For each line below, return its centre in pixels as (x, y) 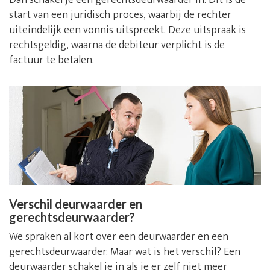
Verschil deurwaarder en (76, 204)
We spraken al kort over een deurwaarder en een (119, 237)
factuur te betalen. (52, 60)
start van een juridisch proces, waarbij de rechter (120, 15)
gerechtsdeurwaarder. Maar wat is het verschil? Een (125, 252)
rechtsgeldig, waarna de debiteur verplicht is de (117, 45)
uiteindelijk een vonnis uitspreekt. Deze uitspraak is (127, 30)
